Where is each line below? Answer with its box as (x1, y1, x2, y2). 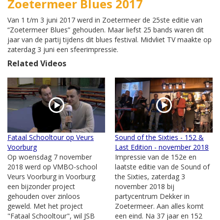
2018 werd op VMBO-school (7, 162, 97, 172)
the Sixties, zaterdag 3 (115, 172, 185, 182)
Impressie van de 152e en (115, 152, 196, 162)
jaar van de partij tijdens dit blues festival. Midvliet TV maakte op (7, 35, 212, 45)
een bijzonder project (7, 182, 75, 192)
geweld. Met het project (7, 201, 83, 211)
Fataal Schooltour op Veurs (7, 133, 94, 142)
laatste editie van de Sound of (115, 162, 210, 172)
